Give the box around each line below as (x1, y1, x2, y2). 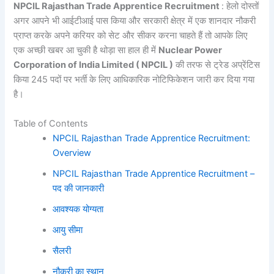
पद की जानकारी (53, 182, 105, 194)
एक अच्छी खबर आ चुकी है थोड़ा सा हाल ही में (13, 45, 159, 56)
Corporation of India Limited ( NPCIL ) (13, 59, 174, 71)
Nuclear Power (158, 45, 223, 56)
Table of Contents (13, 117, 89, 129)
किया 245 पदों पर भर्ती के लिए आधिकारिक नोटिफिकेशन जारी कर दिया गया (13, 74, 255, 86)
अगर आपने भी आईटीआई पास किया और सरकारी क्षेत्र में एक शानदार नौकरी (13, 15, 256, 27)
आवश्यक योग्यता (53, 203, 104, 215)
